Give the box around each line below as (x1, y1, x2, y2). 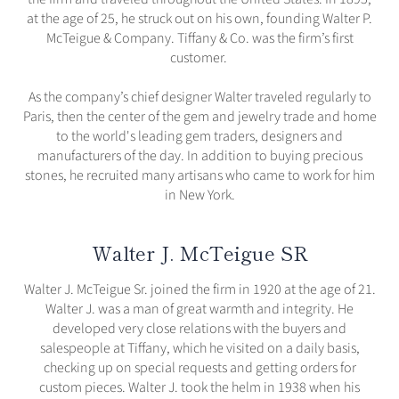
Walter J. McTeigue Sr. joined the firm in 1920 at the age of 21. (23, 280, 376, 300)
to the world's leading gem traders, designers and (56, 126, 343, 147)
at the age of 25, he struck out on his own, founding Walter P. (27, 9, 372, 29)
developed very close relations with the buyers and (53, 319, 346, 339)
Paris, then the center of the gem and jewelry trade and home (22, 107, 377, 127)
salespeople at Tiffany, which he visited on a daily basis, (39, 338, 360, 359)
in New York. (164, 185, 235, 206)
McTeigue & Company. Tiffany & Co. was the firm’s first (45, 28, 354, 49)
